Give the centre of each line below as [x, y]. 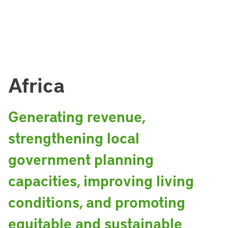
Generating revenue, [77, 116]
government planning [81, 159]
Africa [36, 84]
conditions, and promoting [97, 202]
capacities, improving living [101, 180]
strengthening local [74, 138]
